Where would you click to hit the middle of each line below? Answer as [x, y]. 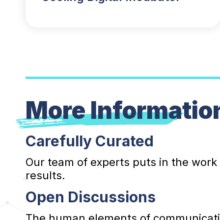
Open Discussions [91, 197]
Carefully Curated [90, 141]
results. [45, 175]
